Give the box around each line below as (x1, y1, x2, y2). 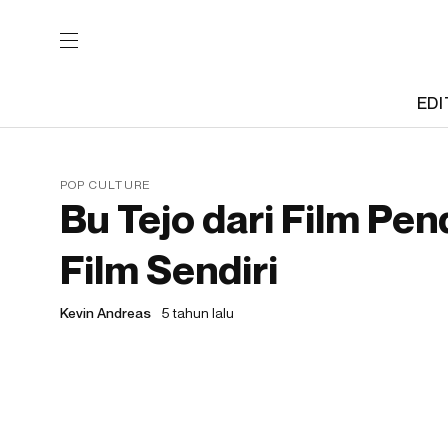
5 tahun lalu (162, 304, 234, 321)
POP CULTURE (60, 177, 152, 192)
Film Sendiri (60, 245, 278, 293)
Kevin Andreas (60, 304, 151, 321)
